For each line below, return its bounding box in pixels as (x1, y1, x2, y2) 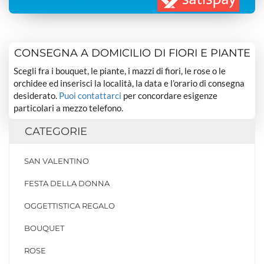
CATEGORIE (25, 125, 87, 138)
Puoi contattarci (59, 90, 122, 101)
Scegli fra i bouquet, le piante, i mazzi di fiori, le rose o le (14, 65, 226, 76)
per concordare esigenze (121, 90, 218, 101)
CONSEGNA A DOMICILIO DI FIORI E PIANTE (14, 46, 250, 60)
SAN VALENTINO (24, 156, 89, 166)
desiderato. (14, 90, 60, 101)
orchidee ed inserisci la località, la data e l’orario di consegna (14, 77, 245, 88)
